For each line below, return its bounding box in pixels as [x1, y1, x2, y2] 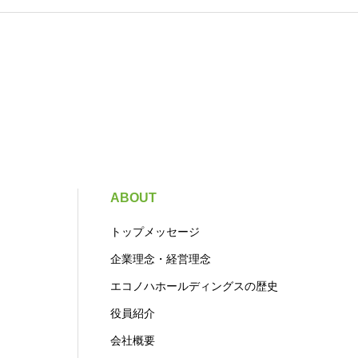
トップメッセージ [110, 225, 200, 238]
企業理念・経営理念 [110, 253, 211, 265]
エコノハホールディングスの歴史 [110, 280, 278, 292]
